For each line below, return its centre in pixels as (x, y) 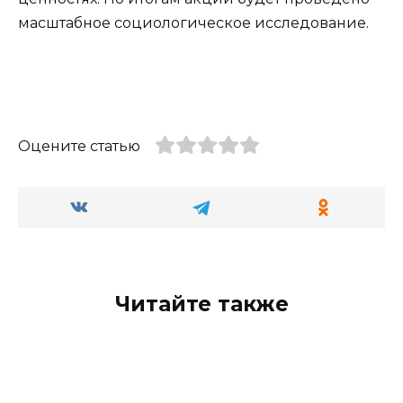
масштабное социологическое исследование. (193, 23)
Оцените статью (79, 146)
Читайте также (201, 304)
